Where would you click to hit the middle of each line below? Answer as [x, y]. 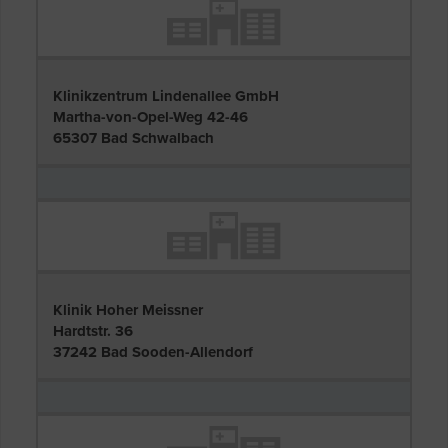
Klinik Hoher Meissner [128, 310]
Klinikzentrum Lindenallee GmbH [166, 96]
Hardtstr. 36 [93, 331]
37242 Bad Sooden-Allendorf [153, 352]
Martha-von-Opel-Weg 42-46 [150, 117]
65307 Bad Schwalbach [133, 138]
